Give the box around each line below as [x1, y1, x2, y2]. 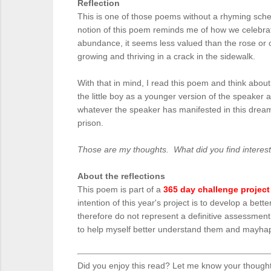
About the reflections [77, 171, 165, 181]
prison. [77, 118, 113, 128]
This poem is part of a [77, 184, 163, 194]
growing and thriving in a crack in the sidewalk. [77, 51, 260, 61]
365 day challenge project [163, 184, 270, 194]
